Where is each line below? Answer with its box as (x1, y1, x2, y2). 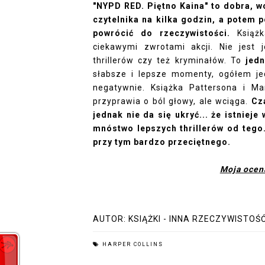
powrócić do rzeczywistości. (93, 28, 230, 38)
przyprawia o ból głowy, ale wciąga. (93, 96, 251, 106)
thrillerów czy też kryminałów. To (93, 56, 241, 65)
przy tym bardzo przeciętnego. (93, 137, 233, 147)
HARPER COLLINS (102, 241, 163, 247)
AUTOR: (93, 214, 128, 224)
